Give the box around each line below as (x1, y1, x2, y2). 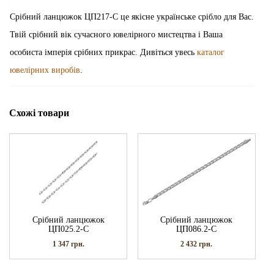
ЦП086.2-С (176, 224, 217, 234)
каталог (197, 47, 224, 57)
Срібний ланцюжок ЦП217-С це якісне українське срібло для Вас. (10, 12, 254, 21)
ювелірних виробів (10, 65, 80, 75)
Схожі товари (9, 106, 69, 119)
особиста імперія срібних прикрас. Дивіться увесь (10, 47, 197, 57)
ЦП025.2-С (48, 224, 89, 234)
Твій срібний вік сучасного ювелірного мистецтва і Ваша (10, 29, 223, 39)
